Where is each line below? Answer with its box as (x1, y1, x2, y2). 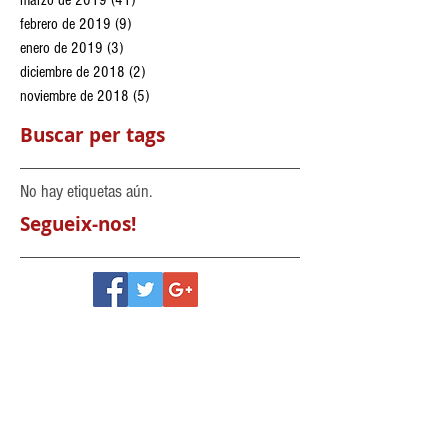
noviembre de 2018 (20, 86, 129, 105)
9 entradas (131, 14, 191, 33)
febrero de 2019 (20, 14, 111, 33)
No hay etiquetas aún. (20, 180, 152, 202)
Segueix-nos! (20, 210, 136, 237)
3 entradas (123, 38, 183, 57)
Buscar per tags (20, 121, 165, 148)
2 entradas (145, 62, 205, 81)
